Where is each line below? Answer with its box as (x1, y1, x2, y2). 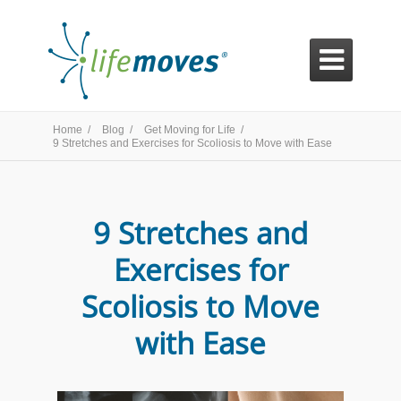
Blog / (102, 124, 135, 136)
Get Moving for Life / (144, 124, 246, 136)
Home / (53, 124, 93, 136)
